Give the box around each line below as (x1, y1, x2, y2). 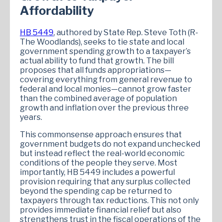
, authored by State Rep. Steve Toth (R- (54, 27, 198, 37)
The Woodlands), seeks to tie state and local (20, 37, 184, 47)
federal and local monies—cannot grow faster (20, 84, 191, 94)
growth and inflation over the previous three (20, 103, 189, 112)
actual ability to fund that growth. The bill (20, 55, 174, 65)
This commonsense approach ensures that (20, 129, 182, 139)
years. (20, 112, 42, 122)
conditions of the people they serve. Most (20, 158, 177, 167)
